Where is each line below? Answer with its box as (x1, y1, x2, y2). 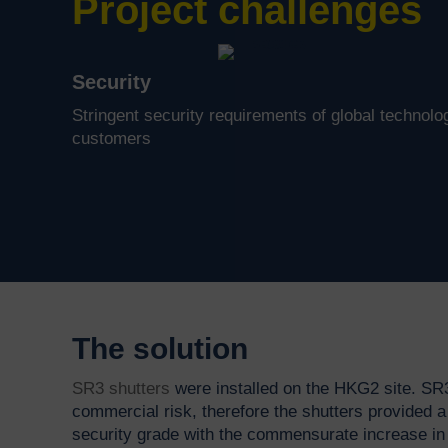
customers (72, 129, 151, 149)
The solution (72, 331, 248, 365)
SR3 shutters (72, 378, 170, 398)
